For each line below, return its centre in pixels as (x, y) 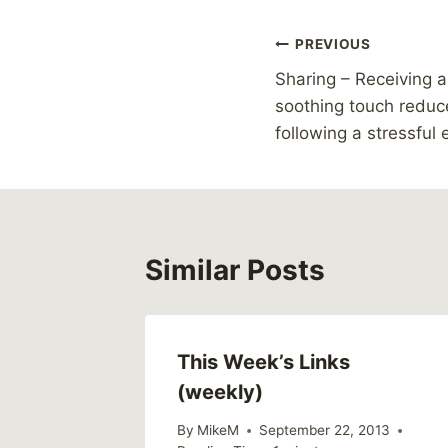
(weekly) (220, 391)
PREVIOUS (333, 44)
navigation (345, 92)
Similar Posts (235, 269)
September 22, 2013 (325, 430)
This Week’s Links (263, 361)
